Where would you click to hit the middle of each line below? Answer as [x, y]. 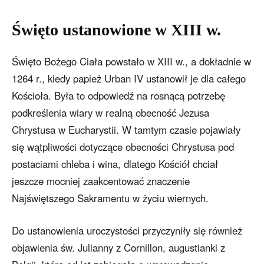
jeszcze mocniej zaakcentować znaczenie [101, 181]
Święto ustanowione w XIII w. [116, 30]
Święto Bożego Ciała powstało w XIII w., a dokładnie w [131, 62]
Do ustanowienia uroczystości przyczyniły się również [127, 231]
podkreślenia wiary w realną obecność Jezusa [110, 113]
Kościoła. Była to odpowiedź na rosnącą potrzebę [118, 96]
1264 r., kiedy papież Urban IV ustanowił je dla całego [129, 79]
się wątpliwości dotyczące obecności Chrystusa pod [123, 147]
